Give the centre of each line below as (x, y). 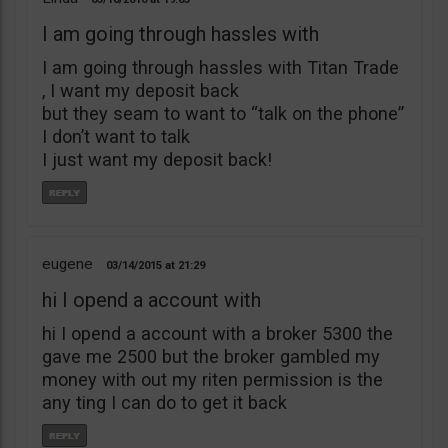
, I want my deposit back (140, 90)
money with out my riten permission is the (212, 379)
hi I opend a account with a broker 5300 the (217, 333)
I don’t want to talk (116, 136)
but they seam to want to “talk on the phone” (223, 113)
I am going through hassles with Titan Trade (220, 67)
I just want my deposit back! (157, 159)
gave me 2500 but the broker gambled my (211, 356)
